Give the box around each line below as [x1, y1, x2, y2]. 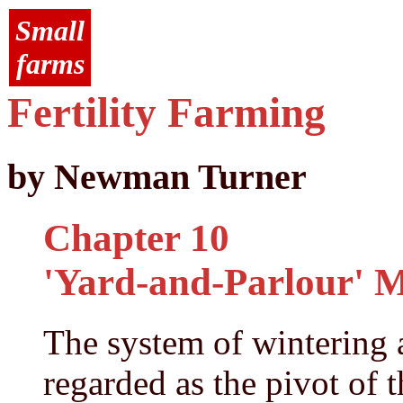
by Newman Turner [7, 157, 307, 198]
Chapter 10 [43, 217, 229, 260]
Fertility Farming [7, 89, 326, 136]
